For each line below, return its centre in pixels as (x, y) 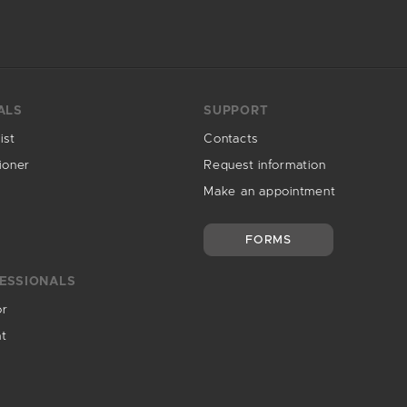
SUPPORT (236, 111)
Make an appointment (270, 192)
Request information (265, 165)
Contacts (231, 139)
